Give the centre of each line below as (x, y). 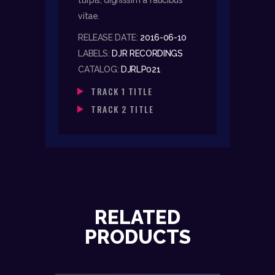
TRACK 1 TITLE (122, 91)
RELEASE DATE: (109, 38)
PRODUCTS (137, 237)
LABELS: (95, 54)
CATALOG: (100, 70)
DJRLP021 (141, 70)
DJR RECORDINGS (147, 54)
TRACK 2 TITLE (122, 109)
